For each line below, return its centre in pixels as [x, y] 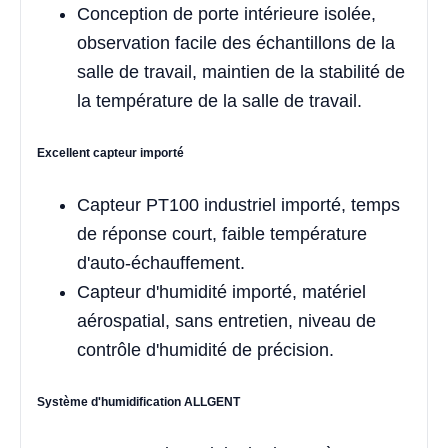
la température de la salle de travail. [219, 100]
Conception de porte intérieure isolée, [226, 13]
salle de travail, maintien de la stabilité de [241, 71]
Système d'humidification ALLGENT [138, 401]
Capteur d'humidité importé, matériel [221, 291]
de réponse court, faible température [222, 233]
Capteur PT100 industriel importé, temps [238, 204]
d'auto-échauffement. [161, 262]
